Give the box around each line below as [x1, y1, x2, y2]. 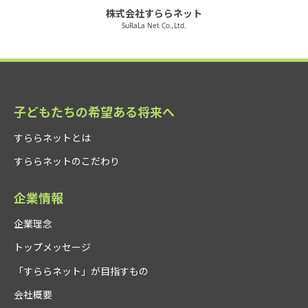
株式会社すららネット [106, 6, 202, 20]
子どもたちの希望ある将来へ [14, 103, 175, 120]
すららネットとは [14, 131, 91, 144]
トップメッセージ [14, 241, 91, 254]
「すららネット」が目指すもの [14, 264, 148, 278]
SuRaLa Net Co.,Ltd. [122, 20, 186, 30]
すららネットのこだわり [14, 155, 120, 168]
